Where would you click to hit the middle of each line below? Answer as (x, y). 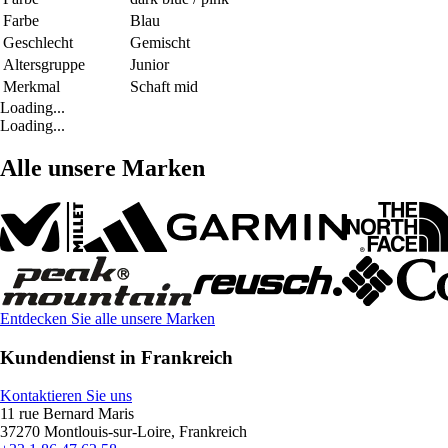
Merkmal (31, 87)
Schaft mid (164, 87)
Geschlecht (38, 43)
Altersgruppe (44, 65)
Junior (149, 65)
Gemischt (160, 43)
